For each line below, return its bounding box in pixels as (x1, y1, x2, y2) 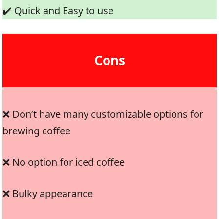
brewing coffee (2, 124, 70, 137)
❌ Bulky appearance (2, 186, 93, 200)
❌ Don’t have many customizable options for (2, 107, 203, 121)
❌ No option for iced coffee (2, 155, 125, 169)
